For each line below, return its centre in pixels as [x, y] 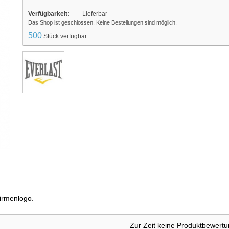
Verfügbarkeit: [49, 14]
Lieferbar [95, 14]
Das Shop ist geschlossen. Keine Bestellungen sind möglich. [102, 22]
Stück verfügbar [65, 36]
